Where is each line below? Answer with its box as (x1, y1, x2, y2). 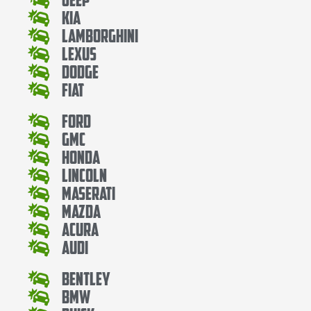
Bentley (62, 267, 111, 289)
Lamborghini (62, 24, 139, 47)
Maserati (62, 182, 116, 204)
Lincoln (62, 164, 108, 186)
